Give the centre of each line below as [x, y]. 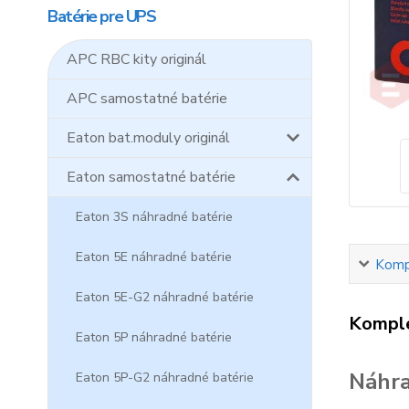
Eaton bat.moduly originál [148, 138]
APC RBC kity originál [136, 59]
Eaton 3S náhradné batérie [154, 217]
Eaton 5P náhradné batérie [154, 337]
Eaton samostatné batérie [151, 177]
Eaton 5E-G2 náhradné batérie [165, 297]
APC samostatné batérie [147, 99]
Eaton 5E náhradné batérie [154, 257]
